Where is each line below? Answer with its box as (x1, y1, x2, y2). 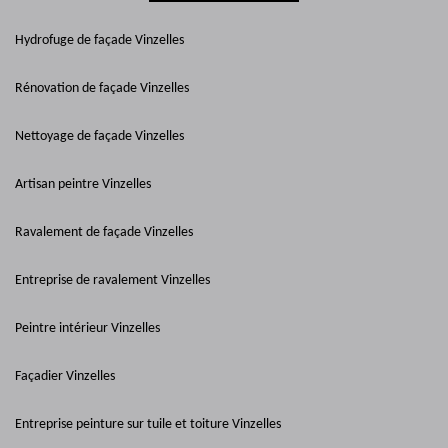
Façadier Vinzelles (15, 369, 115, 384)
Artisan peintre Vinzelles (15, 177, 151, 192)
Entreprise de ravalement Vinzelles (15, 273, 210, 288)
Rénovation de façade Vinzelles (15, 81, 189, 96)
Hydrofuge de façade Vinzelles (15, 33, 184, 48)
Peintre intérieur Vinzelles (15, 321, 160, 336)
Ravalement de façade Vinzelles (15, 225, 193, 240)
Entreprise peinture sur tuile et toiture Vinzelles (15, 417, 281, 432)
